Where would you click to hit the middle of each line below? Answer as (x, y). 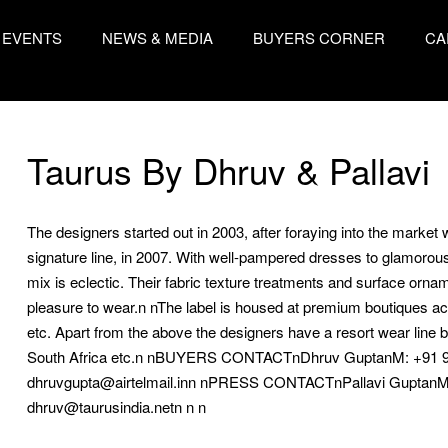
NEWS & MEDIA (157, 37)
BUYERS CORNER (318, 37)
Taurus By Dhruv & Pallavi (228, 170)
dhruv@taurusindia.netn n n (116, 406)
